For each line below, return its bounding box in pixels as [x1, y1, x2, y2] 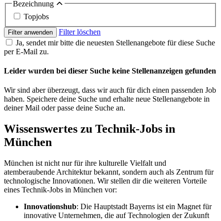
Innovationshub [24, 202, 76, 211]
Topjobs [24, 12, 49, 21]
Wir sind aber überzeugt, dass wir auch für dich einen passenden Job [4, 86, 216, 95]
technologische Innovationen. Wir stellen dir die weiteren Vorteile [4, 176, 207, 185]
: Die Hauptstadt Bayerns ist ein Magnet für [76, 202, 212, 211]
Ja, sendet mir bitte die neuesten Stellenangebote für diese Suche [16, 38, 215, 47]
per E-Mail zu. [4, 47, 49, 56]
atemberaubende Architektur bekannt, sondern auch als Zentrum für [4, 167, 214, 176]
